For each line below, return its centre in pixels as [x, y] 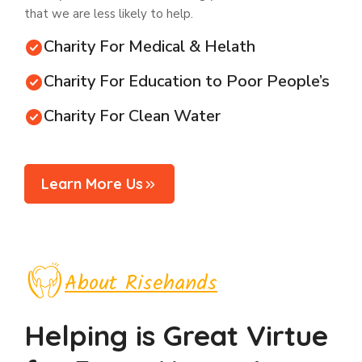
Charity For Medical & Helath [149, 47]
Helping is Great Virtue [176, 336]
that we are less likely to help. [109, 14]
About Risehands [141, 283]
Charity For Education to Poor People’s [187, 82]
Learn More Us [92, 184]
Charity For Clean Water [132, 116]
